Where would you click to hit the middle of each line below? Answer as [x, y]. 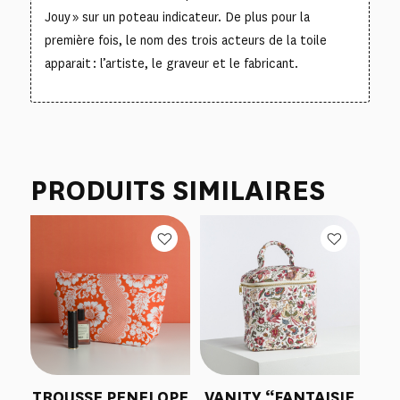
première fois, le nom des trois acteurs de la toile [185, 41]
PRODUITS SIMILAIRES [177, 190]
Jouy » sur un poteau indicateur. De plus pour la [177, 18]
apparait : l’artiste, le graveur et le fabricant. [171, 64]
